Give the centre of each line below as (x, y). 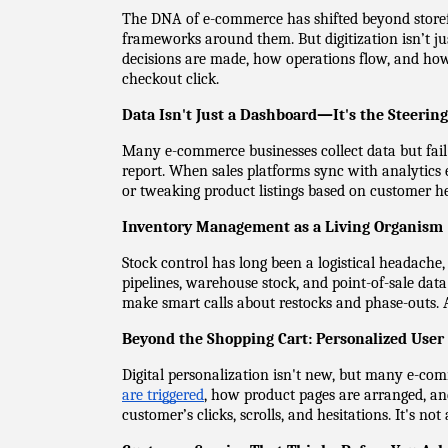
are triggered (163, 395)
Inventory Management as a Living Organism (282, 227)
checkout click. (170, 79)
